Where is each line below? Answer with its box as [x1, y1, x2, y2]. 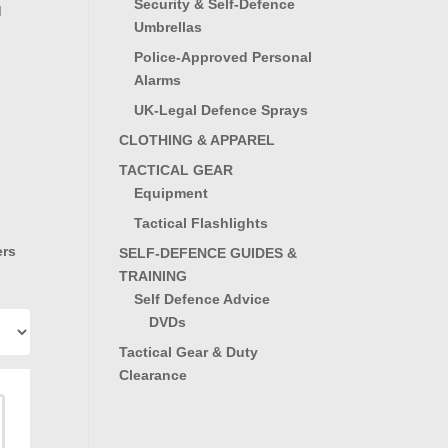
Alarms [134, 71, 182, 88]
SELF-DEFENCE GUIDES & [119, 244, 298, 261]
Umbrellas [134, 18, 203, 35]
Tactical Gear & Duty [119, 343, 259, 360]
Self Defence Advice [134, 290, 271, 307]
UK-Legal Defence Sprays [134, 101, 309, 118]
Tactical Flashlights [134, 214, 269, 231]
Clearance [119, 366, 188, 383]
